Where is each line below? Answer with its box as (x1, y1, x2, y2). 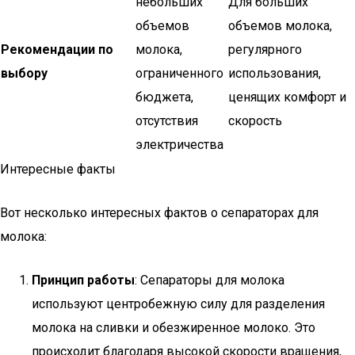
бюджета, (136, 90, 193, 105)
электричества (136, 137, 223, 152)
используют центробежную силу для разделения (32, 296, 325, 311)
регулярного (228, 42, 302, 57)
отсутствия (136, 113, 198, 128)
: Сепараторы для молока (135, 273, 284, 288)
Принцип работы (32, 273, 135, 288)
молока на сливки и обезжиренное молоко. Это (32, 320, 315, 335)
